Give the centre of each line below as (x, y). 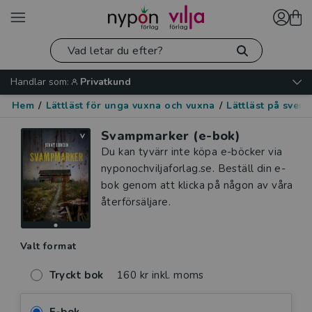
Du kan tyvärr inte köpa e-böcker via (192, 152)
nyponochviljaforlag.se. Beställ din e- (194, 169)
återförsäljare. (136, 202)
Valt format (48, 246)
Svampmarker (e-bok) (171, 136)
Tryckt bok (76, 275)
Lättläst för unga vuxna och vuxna (130, 106)
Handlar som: (40, 82)
